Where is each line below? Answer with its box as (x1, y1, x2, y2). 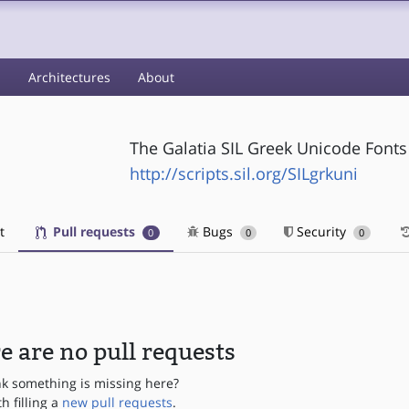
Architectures (28, 68, 110, 86)
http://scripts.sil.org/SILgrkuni (129, 162, 358, 184)
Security (293, 223, 351, 240)
